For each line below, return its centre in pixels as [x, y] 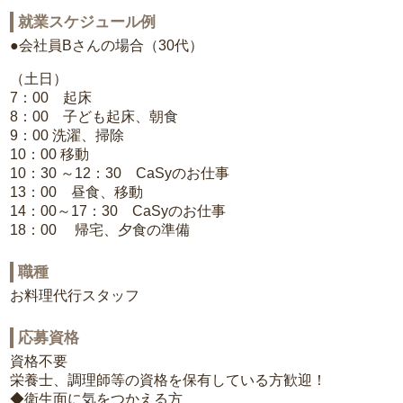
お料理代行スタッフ [75, 296]
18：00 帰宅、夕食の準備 [100, 230]
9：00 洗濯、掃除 [67, 136]
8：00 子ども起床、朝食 [94, 117]
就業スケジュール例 [87, 22]
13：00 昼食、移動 [77, 193]
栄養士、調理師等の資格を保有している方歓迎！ [169, 381]
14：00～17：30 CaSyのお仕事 [118, 211]
